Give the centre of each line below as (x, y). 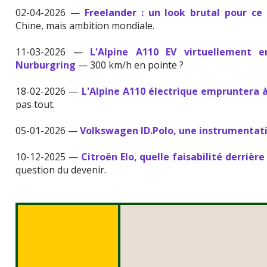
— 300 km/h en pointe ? (131, 65)
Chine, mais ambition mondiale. (85, 26)
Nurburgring (47, 65)
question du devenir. (61, 170)
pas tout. (35, 105)
